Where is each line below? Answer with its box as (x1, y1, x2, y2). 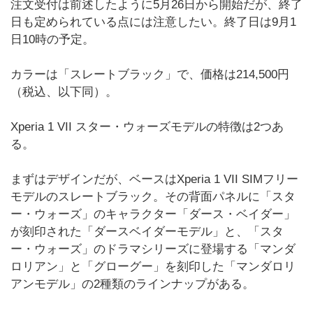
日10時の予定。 (10, 33, 94, 46)
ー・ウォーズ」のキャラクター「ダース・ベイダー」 (10, 208, 296, 221)
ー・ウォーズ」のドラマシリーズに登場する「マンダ (10, 242, 296, 256)
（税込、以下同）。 (10, 85, 117, 99)
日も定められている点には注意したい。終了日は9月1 (10, 15, 296, 29)
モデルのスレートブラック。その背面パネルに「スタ (10, 190, 296, 203)
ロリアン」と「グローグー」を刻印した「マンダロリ (10, 260, 296, 273)
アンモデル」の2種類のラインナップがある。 (10, 277, 254, 291)
